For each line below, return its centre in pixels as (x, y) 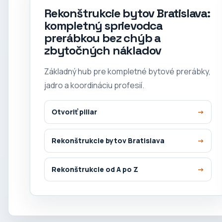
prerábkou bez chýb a (103, 38)
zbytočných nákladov (103, 50)
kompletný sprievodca (104, 25)
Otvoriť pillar (74, 112)
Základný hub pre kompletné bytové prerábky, (127, 71)
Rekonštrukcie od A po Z (95, 169)
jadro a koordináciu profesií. (94, 85)
